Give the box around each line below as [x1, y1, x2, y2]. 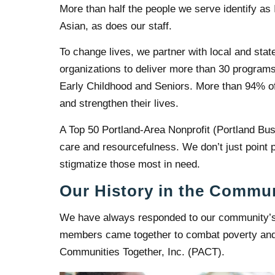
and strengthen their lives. [60, 98, 179, 110]
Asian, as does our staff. [60, 20, 172, 32]
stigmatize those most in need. [60, 158, 201, 170]
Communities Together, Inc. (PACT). [60, 246, 225, 258]
